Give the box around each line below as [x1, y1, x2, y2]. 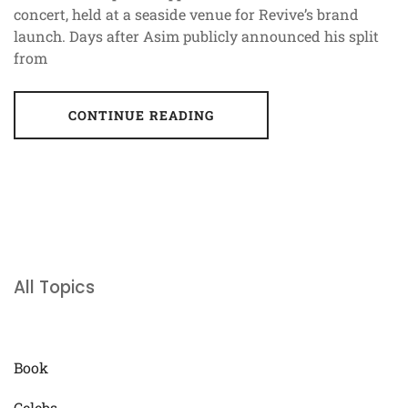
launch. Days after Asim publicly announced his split [14, 26, 379, 46]
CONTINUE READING [67, 107, 215, 125]
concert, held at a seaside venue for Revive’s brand [14, 5, 359, 25]
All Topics [14, 275, 95, 301]
